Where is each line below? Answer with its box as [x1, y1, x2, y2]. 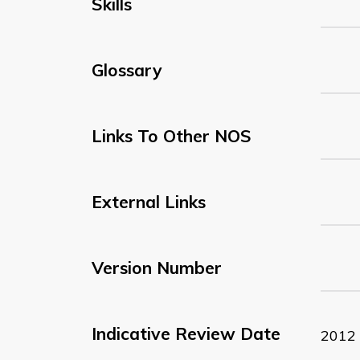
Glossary [92, 59, 162, 80]
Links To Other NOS [92, 125, 252, 146]
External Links [92, 190, 206, 212]
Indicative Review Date [92, 322, 280, 344]
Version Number [92, 256, 222, 278]
